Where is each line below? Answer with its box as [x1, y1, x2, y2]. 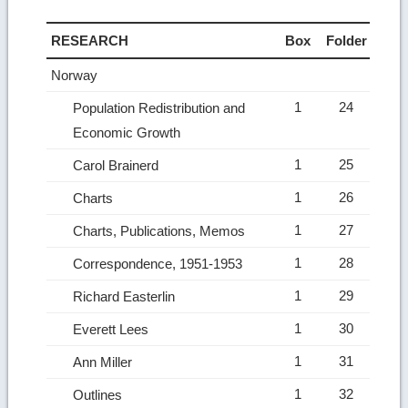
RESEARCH [51, 32, 133, 48]
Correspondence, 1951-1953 [73, 255, 247, 271]
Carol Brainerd [73, 157, 163, 173]
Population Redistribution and [73, 99, 246, 116]
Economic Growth [73, 124, 185, 140]
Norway [51, 66, 102, 83]
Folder [326, 32, 368, 48]
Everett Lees [73, 321, 153, 337]
